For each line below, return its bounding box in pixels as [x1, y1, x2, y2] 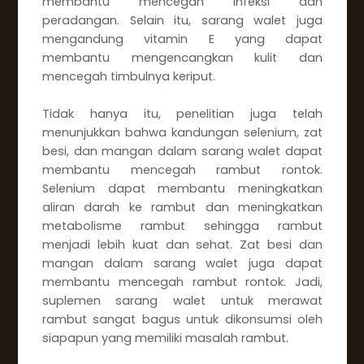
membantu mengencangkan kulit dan [41, 49, 323, 66]
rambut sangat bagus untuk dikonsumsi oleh [41, 310, 323, 327]
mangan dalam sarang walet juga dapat [41, 254, 323, 271]
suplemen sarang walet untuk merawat [41, 292, 323, 309]
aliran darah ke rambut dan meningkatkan [41, 198, 323, 215]
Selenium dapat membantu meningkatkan [41, 180, 323, 197]
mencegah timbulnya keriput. [41, 67, 215, 84]
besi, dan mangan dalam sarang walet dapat [41, 142, 323, 159]
